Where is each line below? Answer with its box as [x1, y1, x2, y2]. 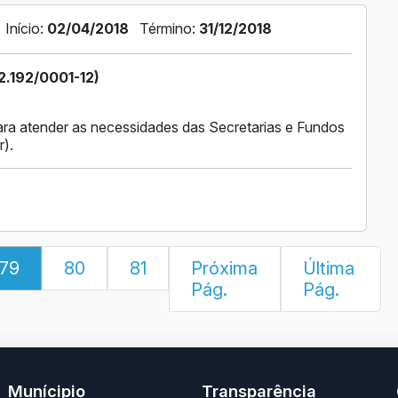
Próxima [191, 258, 259, 280]
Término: [139, 20, 199, 38]
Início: [4, 20, 47, 38]
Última [302, 258, 354, 280]
